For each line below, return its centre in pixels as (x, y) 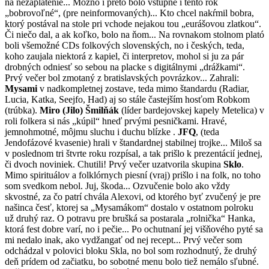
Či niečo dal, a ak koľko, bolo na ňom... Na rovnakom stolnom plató (134, 34)
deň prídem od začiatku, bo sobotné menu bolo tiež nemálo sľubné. (132, 261)
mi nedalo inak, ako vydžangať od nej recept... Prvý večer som (123, 240)
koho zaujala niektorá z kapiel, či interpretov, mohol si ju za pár (124, 56)
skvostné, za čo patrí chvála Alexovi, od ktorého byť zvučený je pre (133, 196)
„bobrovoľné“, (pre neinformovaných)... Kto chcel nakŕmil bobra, (129, 13)
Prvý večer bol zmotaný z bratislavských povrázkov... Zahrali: (122, 77)
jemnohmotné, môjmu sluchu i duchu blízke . (91, 131)
